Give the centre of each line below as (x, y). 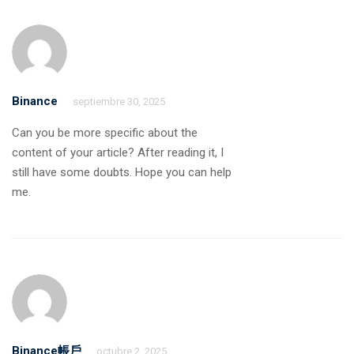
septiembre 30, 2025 (119, 101)
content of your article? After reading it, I (118, 152)
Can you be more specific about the (105, 132)
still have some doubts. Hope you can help (122, 172)
